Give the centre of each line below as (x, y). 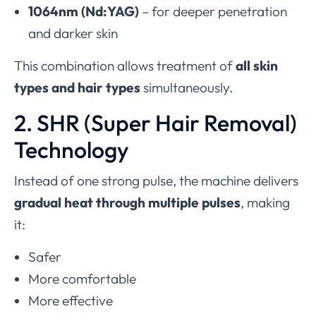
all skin (257, 65)
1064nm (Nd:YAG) (84, 11)
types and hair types (77, 87)
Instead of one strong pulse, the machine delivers (156, 180)
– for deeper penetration (213, 11)
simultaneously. (187, 87)
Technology (72, 149)
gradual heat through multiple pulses (127, 202)
